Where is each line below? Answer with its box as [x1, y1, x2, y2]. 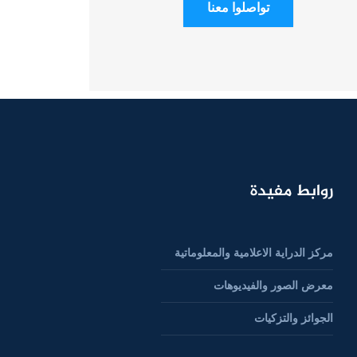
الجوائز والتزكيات [254, 312, 334, 325]
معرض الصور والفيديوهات [214, 280, 334, 292]
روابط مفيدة [250, 178, 334, 206]
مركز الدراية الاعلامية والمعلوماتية [175, 247, 334, 260]
